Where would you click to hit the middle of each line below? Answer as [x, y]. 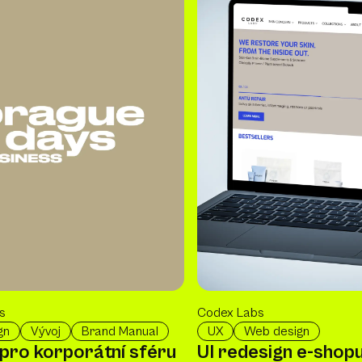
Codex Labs [231, 313]
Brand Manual [120, 332]
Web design [277, 332]
